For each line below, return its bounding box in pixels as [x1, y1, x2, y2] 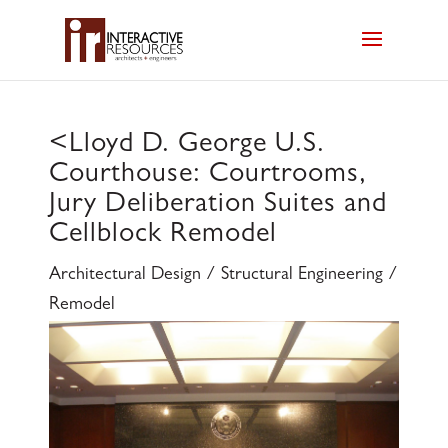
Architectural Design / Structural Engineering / [48, 267, 398, 286]
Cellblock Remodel [48, 222, 277, 251]
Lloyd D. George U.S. [68, 132, 325, 161]
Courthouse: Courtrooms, [48, 162, 367, 191]
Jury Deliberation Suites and [48, 192, 387, 221]
